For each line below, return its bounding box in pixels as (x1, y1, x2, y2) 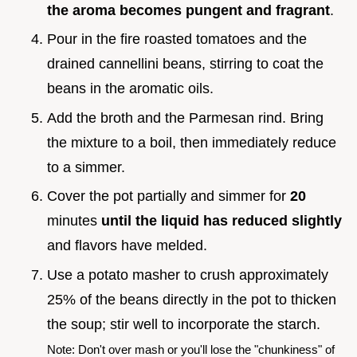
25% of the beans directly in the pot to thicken (47, 291, 336, 308)
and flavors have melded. (47, 237, 207, 254)
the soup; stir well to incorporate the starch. (47, 316, 320, 332)
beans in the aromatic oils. (47, 80, 214, 97)
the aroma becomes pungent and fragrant (47, 2, 330, 18)
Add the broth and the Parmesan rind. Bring (47, 109, 324, 126)
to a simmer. (47, 159, 125, 175)
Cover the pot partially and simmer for (47, 188, 290, 205)
